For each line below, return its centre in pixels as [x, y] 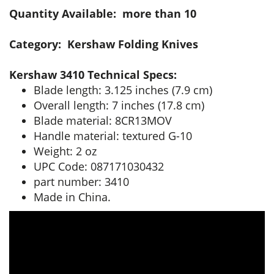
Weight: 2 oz [65, 151]
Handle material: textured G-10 [113, 136]
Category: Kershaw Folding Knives [104, 44]
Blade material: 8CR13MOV [103, 120]
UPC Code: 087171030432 [99, 166]
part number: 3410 [81, 182]
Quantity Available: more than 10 [103, 13]
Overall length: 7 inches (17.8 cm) [119, 105]
